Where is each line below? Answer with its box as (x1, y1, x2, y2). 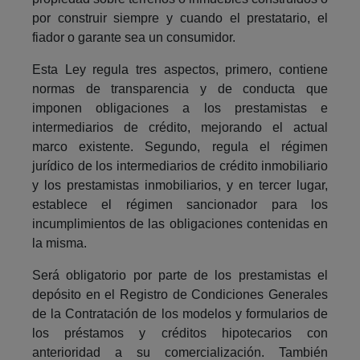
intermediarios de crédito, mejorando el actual (32, 120, 328, 134)
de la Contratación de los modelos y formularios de (32, 306, 328, 321)
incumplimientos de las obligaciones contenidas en (32, 216, 328, 231)
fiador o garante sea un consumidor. (32, 30, 235, 44)
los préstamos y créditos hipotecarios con (32, 325, 328, 340)
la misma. (32, 235, 87, 250)
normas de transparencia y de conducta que (32, 81, 328, 96)
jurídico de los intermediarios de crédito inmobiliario (32, 158, 328, 173)
